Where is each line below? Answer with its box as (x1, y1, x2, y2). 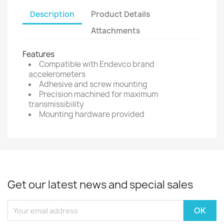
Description (30, 8, 74, 19)
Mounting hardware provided (39, 109, 144, 119)
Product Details (91, 8, 150, 19)
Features (22, 49, 54, 59)
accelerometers (28, 69, 85, 79)
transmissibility (28, 99, 84, 109)
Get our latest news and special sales (7, 177, 193, 192)
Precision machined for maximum (39, 89, 158, 99)
